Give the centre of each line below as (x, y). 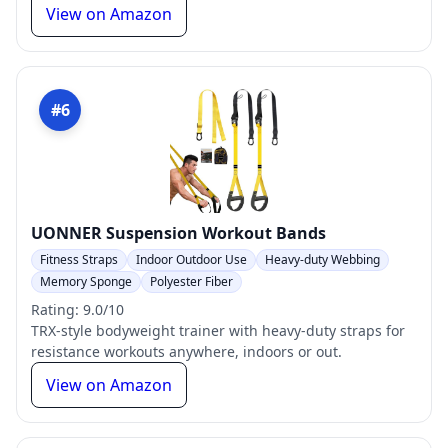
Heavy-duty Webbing (322, 259)
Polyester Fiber (191, 281)
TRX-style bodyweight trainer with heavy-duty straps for (218, 330)
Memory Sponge (86, 281)
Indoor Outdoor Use (191, 259)
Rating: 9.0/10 (77, 309)
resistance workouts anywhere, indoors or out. (186, 351)
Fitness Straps (79, 259)
